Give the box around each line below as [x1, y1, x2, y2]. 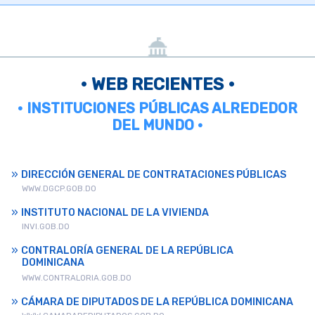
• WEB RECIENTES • [80, 75, 235, 95]
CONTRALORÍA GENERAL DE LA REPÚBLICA [21, 245, 233, 257]
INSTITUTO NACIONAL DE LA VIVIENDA [21, 207, 209, 219]
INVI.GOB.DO [22, 221, 70, 232]
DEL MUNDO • [112, 117, 203, 134]
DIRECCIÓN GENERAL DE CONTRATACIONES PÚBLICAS [21, 169, 286, 181]
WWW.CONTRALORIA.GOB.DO [22, 273, 131, 283]
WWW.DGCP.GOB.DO [22, 184, 96, 194]
